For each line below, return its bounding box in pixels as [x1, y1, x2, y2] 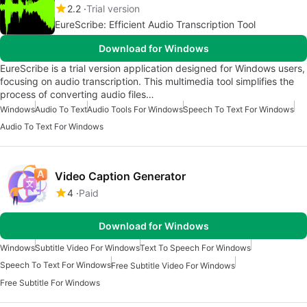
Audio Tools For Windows [87, 104, 183, 115]
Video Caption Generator [55, 169, 186, 183]
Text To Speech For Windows [140, 243, 251, 254]
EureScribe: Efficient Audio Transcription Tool [55, 19, 256, 31]
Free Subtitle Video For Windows [111, 260, 235, 271]
